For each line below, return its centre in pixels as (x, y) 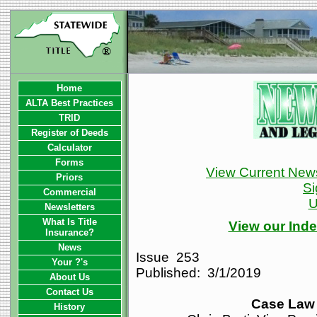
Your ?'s (69, 262)
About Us (69, 277)
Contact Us (69, 292)
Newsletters (69, 207)
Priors (70, 177)
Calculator (69, 148)
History (70, 307)
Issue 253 (167, 257)
